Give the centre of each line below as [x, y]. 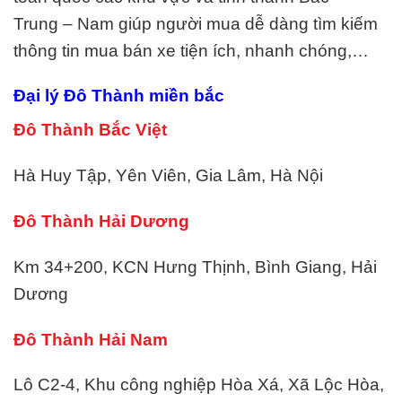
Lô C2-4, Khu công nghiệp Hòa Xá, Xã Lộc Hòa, [199, 385]
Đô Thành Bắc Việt [90, 130]
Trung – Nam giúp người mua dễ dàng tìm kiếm [196, 23]
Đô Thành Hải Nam [91, 339]
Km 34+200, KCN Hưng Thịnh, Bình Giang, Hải [195, 267]
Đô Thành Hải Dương [101, 221]
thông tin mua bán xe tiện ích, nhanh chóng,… [191, 50]
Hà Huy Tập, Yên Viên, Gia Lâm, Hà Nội [168, 176]
